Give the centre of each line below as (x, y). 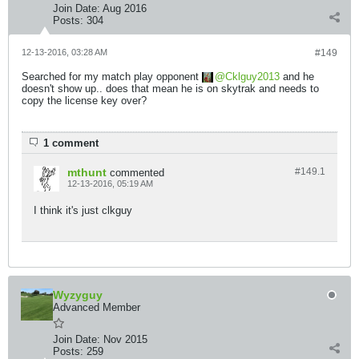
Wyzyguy (78, 295)
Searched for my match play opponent (112, 77)
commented (137, 173)
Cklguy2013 (252, 77)
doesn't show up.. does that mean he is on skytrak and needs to (170, 89)
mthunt (87, 172)
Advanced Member (97, 307)
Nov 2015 (125, 339)
